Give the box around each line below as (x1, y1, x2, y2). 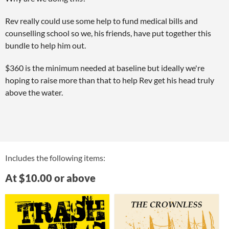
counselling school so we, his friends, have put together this (5, 28, 211, 38)
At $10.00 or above (5, 172, 96, 184)
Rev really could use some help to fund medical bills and (5, 16, 198, 26)
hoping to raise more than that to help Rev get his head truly (5, 75, 214, 85)
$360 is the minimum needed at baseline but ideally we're (5, 63, 204, 73)
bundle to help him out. (5, 40, 87, 50)
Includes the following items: (5, 153, 105, 163)
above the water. (5, 87, 63, 97)
